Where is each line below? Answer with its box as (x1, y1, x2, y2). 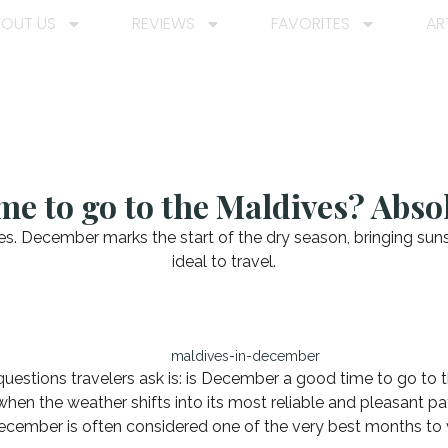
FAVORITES (271, 12, 350, 35)
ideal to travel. (172, 252, 276, 271)
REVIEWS (132, 12, 195, 35)
